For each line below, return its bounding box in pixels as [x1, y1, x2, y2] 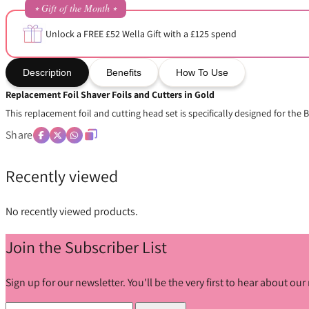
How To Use [176, 66, 228, 78]
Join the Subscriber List [6, 236, 167, 259]
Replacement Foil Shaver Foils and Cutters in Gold [6, 88, 215, 101]
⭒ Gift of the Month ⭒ [34, 1, 117, 15]
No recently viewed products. [6, 204, 138, 219]
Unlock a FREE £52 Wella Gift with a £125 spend [46, 28, 237, 41]
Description [23, 66, 72, 78]
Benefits [106, 66, 141, 78]
